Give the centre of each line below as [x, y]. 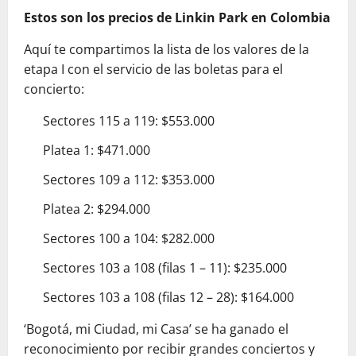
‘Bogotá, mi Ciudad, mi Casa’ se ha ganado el [156, 329]
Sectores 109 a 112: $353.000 [129, 180]
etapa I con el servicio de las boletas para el [153, 70]
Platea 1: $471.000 [97, 151]
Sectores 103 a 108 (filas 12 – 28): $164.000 [168, 298]
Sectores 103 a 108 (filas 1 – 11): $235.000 [165, 268]
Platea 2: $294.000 [97, 209]
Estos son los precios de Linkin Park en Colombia [177, 18]
